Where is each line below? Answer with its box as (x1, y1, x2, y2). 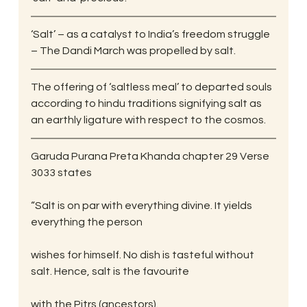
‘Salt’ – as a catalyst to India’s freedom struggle (30, 28, 272, 40)
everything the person (30, 216, 143, 228)
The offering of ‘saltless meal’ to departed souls (30, 81, 274, 93)
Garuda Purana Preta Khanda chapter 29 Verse (30, 150, 271, 162)
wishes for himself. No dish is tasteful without (30, 249, 256, 260)
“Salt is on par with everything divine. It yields (30, 199, 254, 211)
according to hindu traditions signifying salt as (30, 97, 264, 109)
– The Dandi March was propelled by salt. (30, 45, 236, 56)
